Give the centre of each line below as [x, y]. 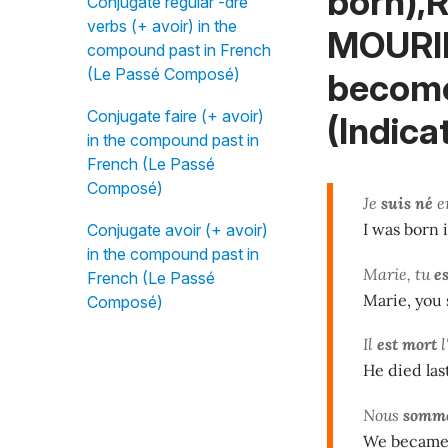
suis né [407, 202]
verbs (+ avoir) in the [162, 26]
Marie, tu [398, 273]
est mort [407, 344]
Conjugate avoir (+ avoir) [177, 230]
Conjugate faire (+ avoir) [175, 116]
